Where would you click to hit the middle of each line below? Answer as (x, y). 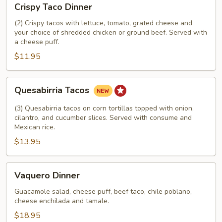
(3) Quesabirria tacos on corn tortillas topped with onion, (104, 108)
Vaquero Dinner (47, 175)
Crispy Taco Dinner (53, 7)
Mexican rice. (35, 127)
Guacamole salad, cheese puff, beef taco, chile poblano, (103, 192)
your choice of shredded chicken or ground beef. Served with (111, 32)
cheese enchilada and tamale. (62, 201)
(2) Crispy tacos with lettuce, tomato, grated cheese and (103, 23)
